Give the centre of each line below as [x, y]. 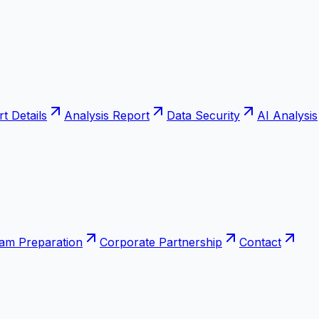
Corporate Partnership [161, 242]
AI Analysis [287, 115]
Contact [260, 242]
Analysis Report [107, 115]
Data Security [203, 115]
